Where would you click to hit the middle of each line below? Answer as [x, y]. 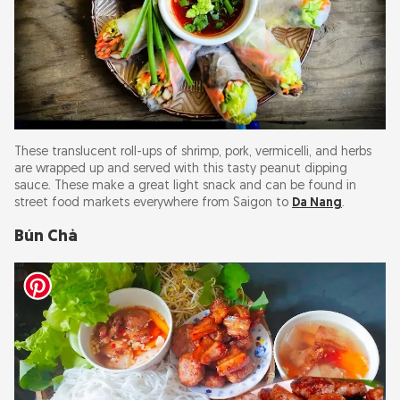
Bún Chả [46, 237]
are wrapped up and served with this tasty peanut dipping [181, 170]
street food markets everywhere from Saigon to [153, 204]
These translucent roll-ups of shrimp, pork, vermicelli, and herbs [193, 153]
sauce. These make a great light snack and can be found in [185, 187]
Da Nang [317, 204]
